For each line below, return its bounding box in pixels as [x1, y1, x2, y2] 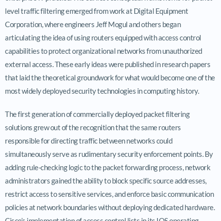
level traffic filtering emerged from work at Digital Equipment [5, 6, 188, 15]
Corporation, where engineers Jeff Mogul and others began [5, 19, 181, 29]
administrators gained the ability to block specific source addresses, [5, 176, 207, 185]
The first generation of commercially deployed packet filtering [5, 109, 189, 118]
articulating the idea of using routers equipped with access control [5, 33, 201, 42]
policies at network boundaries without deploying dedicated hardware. [5, 202, 215, 212]
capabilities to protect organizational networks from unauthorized [5, 46, 202, 55]
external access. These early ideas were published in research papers [5, 59, 210, 69]
